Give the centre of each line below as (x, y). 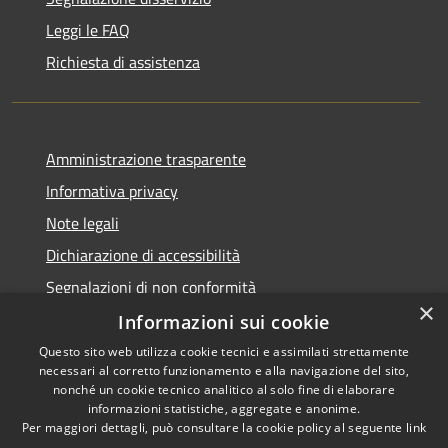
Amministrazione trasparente (146, 158)
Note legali (82, 222)
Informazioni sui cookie (224, 322)
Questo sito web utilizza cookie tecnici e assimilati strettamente (224, 351)
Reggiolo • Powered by (336, 411)
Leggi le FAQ (88, 29)
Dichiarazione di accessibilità (143, 254)
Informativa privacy (112, 190)
